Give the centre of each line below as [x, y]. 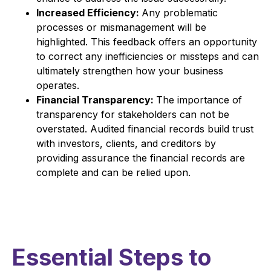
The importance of [199, 100]
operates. [59, 85]
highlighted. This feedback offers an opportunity [147, 41]
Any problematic [180, 12]
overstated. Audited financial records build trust [145, 129]
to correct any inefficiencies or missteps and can [148, 56]
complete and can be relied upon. [113, 172]
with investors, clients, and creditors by [126, 143]
